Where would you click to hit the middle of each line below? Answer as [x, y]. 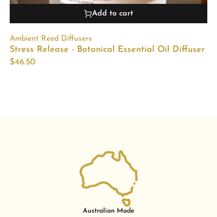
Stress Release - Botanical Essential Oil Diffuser [107, 49]
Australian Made [108, 211]
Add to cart [112, 13]
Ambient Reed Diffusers [51, 39]
